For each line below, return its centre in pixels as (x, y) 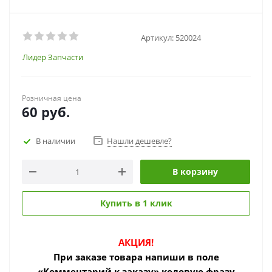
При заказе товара (98, 257)
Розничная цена (52, 98)
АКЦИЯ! (136, 242)
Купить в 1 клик (136, 203)
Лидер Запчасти (53, 57)
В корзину (195, 172)
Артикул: (157, 37)
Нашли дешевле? (139, 141)
